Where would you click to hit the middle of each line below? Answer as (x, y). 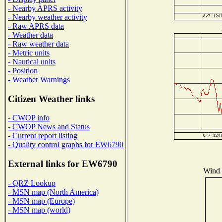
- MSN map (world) (39, 210)
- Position (23, 70)
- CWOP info (29, 118)
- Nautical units (32, 61)
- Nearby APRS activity (45, 8)
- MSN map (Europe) (41, 201)
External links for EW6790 (63, 164)
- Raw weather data (38, 44)
